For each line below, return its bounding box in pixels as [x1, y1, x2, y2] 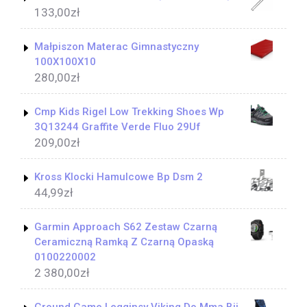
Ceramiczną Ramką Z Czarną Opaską [34, 236, 214, 249]
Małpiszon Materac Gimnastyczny [34, 40, 199, 53]
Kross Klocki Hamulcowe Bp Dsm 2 [34, 171, 203, 184]
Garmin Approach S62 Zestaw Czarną [34, 221, 217, 234]
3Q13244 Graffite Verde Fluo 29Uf [34, 121, 201, 134]
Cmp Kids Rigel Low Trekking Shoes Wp [34, 106, 224, 119]
